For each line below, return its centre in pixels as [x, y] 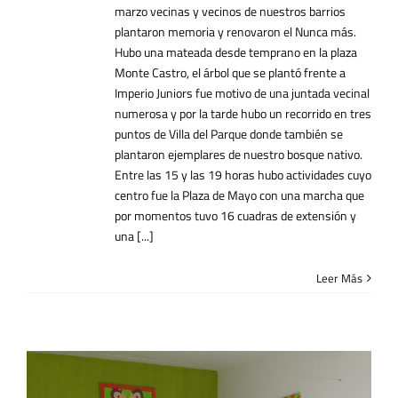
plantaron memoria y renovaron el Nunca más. [235, 31]
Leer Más [340, 278]
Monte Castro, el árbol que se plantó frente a [230, 72]
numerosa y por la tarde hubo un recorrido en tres [243, 113]
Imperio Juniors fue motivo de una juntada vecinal [242, 92]
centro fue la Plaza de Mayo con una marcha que [239, 195]
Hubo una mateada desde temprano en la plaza [235, 52]
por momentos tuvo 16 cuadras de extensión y [235, 215]
